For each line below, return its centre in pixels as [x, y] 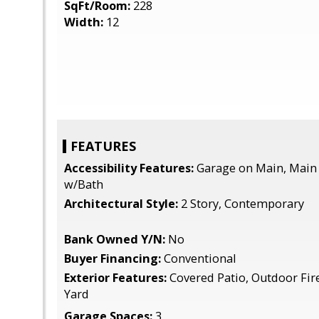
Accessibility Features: [129, 168]
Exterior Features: [115, 278]
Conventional [199, 258]
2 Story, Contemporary [241, 204]
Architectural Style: [121, 204]
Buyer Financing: [113, 258]
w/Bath [84, 184]
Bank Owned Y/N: [115, 239]
